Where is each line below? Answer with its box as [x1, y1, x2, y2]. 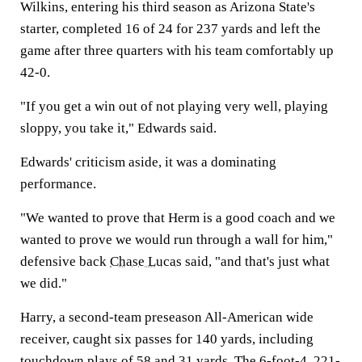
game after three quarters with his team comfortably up [20, 43, 334, 58]
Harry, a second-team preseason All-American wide [20, 309, 314, 325]
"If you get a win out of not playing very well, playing [20, 99, 328, 114]
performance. [20, 176, 96, 192]
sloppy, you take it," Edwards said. [20, 120, 217, 136]
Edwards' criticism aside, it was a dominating [20, 154, 276, 170]
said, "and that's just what [182, 254, 330, 269]
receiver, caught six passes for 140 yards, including [20, 331, 314, 347]
